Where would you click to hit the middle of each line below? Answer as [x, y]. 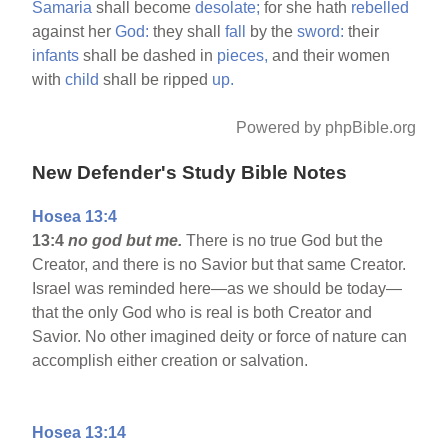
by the [272, 31]
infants [56, 55]
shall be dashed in [148, 55]
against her [74, 31]
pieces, [243, 55]
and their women [329, 55]
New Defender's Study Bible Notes [190, 172]
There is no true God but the [285, 241]
